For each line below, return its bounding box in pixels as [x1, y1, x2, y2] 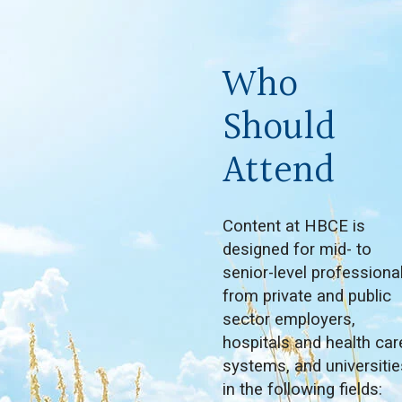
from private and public [223, 285, 391, 306]
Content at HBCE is [223, 215, 365, 236]
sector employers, [223, 309, 355, 329]
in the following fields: [223, 379, 382, 399]
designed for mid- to [223, 239, 371, 259]
